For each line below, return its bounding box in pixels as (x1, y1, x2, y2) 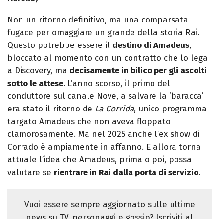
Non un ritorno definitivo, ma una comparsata (7, 15, 188, 25)
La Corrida (95, 104, 134, 114)
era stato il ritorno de (7, 104, 95, 114)
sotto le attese (7, 78, 63, 89)
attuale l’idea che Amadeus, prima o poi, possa (7, 154, 192, 165)
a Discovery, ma (7, 66, 69, 76)
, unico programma (134, 104, 207, 114)
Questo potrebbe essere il (7, 40, 112, 51)
